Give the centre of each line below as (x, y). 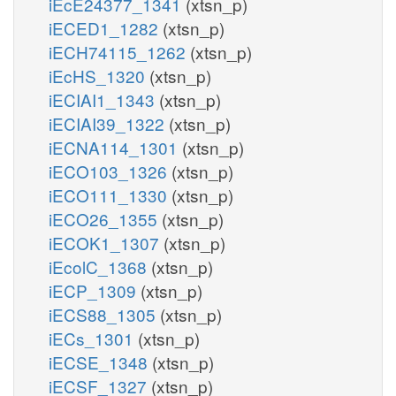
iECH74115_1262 (119, 51)
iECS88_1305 (104, 314)
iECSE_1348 (100, 362)
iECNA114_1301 (115, 147)
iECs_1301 (93, 338)
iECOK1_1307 (106, 242)
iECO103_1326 (110, 171)
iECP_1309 (95, 290)
